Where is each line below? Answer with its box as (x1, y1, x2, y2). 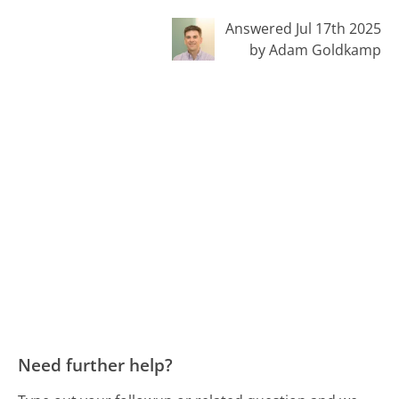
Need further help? (18, 352, 174, 377)
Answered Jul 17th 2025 (224, 18, 381, 38)
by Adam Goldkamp (248, 39, 381, 60)
